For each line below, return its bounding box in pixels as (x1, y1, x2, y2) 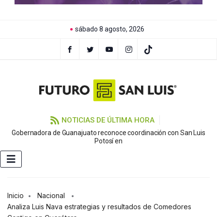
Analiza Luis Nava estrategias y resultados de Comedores (7, 202, 191, 211)
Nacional (37, 191, 65, 200)
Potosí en (94, 137, 123, 145)
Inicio (7, 191, 24, 200)
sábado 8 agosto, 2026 (75, 25, 144, 33)
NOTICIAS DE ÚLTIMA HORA (61, 116, 155, 125)
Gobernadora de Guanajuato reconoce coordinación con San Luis (12, 129, 205, 137)
